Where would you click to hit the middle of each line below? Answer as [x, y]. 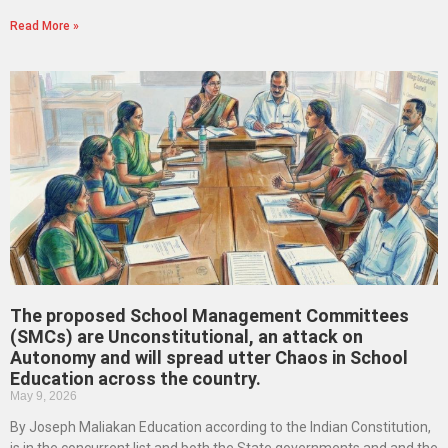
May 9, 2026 [43, 396]
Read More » [44, 26]
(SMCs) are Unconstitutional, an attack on [186, 337]
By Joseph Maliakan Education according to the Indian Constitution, [220, 427]
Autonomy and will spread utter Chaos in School [209, 358]
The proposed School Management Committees [209, 316]
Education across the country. [135, 379]
